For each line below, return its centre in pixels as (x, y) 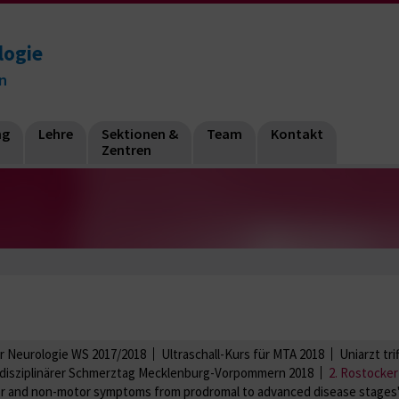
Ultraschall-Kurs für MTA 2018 (243, 354)
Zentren (126, 150)
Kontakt (297, 134)
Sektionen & (140, 134)
